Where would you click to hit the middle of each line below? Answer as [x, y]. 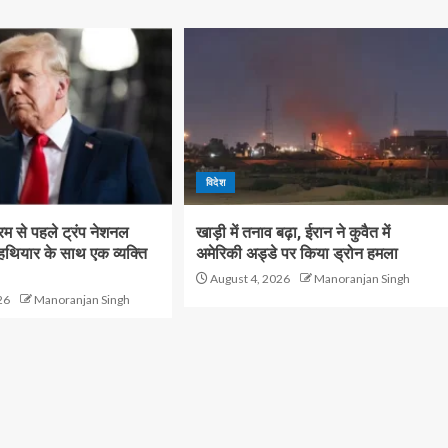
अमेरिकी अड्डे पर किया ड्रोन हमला [296, 253]
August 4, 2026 [248, 278]
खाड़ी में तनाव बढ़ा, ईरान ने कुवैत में [292, 232]
